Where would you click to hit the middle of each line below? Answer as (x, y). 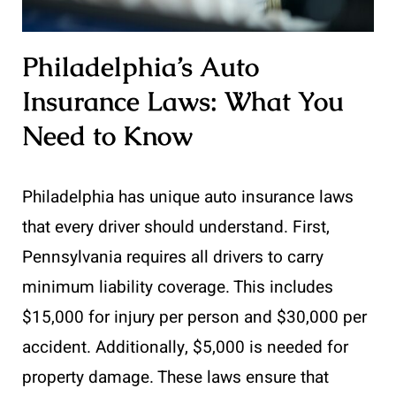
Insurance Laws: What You (183, 102)
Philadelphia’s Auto (141, 67)
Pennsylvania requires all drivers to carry (173, 258)
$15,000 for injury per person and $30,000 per (194, 318)
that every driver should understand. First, (176, 228)
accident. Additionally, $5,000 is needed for (185, 348)
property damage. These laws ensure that (175, 378)
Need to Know (107, 136)
